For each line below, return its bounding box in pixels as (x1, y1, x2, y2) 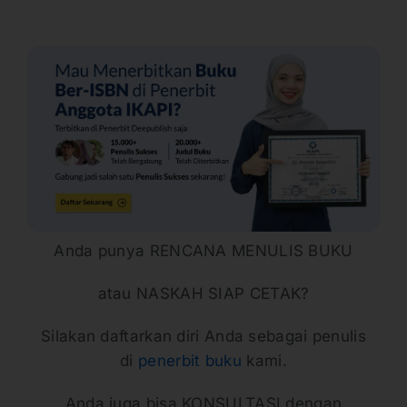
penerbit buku (138, 351, 242, 370)
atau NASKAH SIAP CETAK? (97, 283, 310, 303)
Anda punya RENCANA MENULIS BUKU (54, 241, 353, 260)
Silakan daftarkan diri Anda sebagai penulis (41, 326, 366, 345)
